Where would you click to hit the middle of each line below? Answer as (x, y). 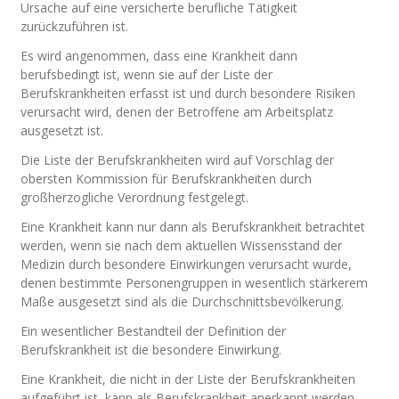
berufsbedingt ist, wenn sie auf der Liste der (147, 74)
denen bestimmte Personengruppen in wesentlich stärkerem (195, 283)
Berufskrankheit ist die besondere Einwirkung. (151, 350)
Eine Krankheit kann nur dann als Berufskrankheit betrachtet (193, 227)
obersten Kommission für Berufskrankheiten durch (167, 179)
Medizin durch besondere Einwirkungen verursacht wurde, (187, 264)
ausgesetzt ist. (62, 130)
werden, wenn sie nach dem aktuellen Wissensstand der (182, 245)
